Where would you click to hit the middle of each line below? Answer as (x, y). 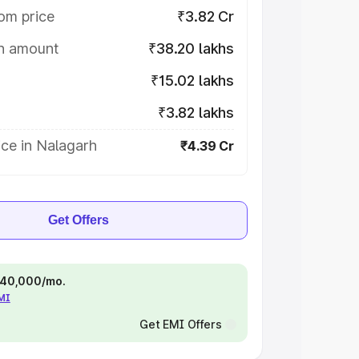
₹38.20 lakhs (191, 48)
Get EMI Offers (180, 324)
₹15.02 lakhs (192, 81)
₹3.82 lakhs (196, 113)
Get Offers (79, 220)
